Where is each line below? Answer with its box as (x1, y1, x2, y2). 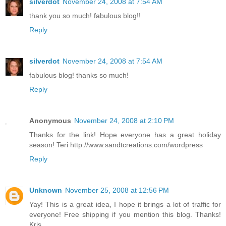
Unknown (29, 186, 62, 194)
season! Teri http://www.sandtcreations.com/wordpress (29, 140, 203, 149)
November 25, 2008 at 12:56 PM (65, 186, 169, 194)
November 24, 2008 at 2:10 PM (74, 116, 174, 125)
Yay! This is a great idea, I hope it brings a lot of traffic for (29, 200, 221, 208)
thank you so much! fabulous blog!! (29, 11, 141, 20)
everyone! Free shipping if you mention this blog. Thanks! (29, 210, 221, 218)
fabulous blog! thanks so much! (29, 71, 129, 79)
